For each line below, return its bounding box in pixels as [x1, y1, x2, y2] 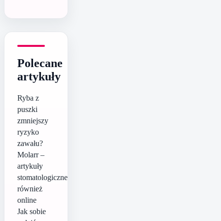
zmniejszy [17, 116, 48, 125]
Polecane [17, 57, 63, 70]
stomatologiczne [17, 173, 68, 182]
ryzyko [17, 128, 39, 137]
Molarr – [17, 150, 44, 159]
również [17, 184, 42, 193]
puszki [17, 105, 37, 114]
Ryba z [17, 94, 39, 103]
